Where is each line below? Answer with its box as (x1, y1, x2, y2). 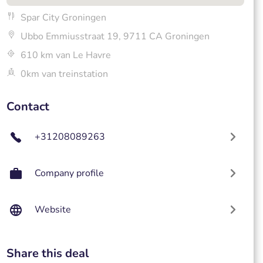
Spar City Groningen (20, 11, 106, 24)
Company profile (34, 167, 104, 180)
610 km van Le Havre (20, 49, 111, 62)
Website (34, 203, 71, 216)
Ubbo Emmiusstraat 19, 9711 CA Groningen (20, 30, 210, 43)
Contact (6, 99, 49, 114)
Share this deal (6, 245, 89, 261)
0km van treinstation (20, 68, 108, 80)
